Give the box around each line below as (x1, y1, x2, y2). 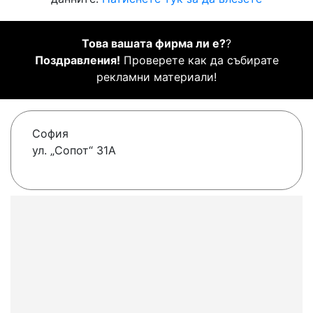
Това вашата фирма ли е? (82, 36, 226, 51)
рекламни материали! (96, 70, 217, 85)
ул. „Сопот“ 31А (32, 143, 116, 158)
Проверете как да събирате (119, 53, 279, 68)
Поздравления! (34, 53, 120, 68)
